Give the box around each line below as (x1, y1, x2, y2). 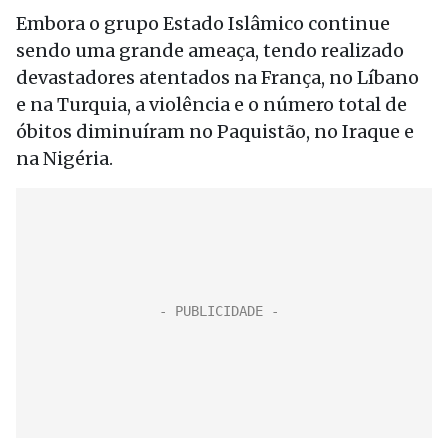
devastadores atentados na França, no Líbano (16, 66, 419, 89)
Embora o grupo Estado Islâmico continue (16, 12, 390, 35)
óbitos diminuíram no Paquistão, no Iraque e (16, 120, 414, 143)
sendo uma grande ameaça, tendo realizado (16, 39, 404, 62)
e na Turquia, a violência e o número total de (16, 93, 407, 116)
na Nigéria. (16, 147, 113, 170)
